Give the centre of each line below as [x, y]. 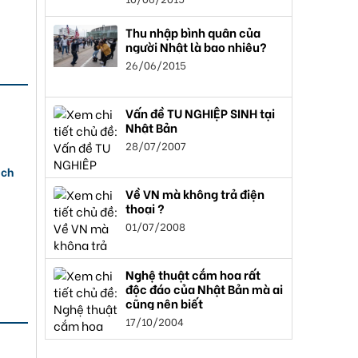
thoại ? [145, 208]
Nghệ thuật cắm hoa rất [193, 274]
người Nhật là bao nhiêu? [196, 46]
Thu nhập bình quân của [193, 32]
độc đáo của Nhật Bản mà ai [204, 288]
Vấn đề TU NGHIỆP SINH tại [200, 113]
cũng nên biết [164, 303]
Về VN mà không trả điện [195, 193]
